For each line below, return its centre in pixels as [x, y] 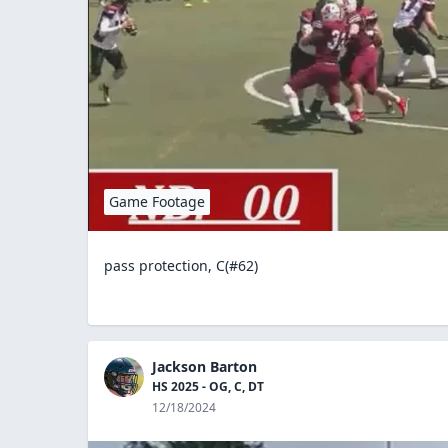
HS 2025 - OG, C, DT [208, 386]
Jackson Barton [204, 366]
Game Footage [157, 201]
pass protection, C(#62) [181, 265]
